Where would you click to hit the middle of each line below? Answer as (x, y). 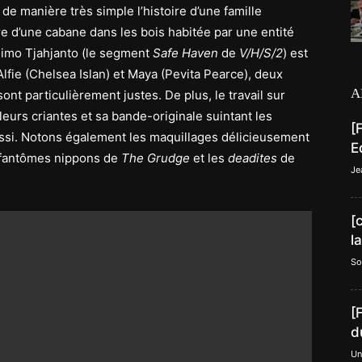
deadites (253, 158)
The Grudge (156, 158)
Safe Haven (185, 53)
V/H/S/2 (261, 53)
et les (209, 158)
